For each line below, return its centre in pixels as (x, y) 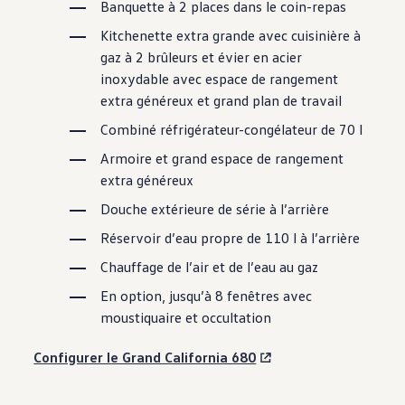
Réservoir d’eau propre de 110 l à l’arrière (231, 238)
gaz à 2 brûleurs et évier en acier (202, 57)
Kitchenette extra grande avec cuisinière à (231, 36)
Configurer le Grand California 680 (145, 358)
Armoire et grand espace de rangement (222, 159)
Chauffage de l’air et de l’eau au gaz (210, 267)
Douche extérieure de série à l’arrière (215, 209)
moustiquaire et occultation (186, 318)
